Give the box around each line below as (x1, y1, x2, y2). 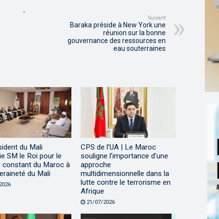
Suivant (148, 15, 166, 22)
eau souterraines (113, 44, 166, 53)
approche (80, 160, 111, 169)
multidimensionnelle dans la (80, 169, 169, 178)
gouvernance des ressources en (67, 37, 166, 45)
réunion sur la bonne (103, 29, 166, 37)
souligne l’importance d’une (80, 151, 168, 160)
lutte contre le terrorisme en (80, 177, 171, 187)
